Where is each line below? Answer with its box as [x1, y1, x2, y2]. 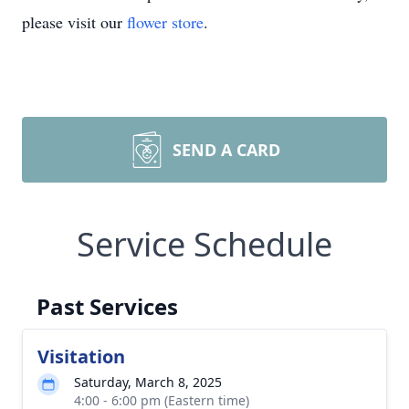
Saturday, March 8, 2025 [74, 373, 222, 391]
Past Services [37, 291, 178, 321]
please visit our [22, 11, 127, 33]
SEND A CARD [173, 139, 280, 161]
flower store [127, 11, 204, 33]
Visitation [37, 344, 125, 369]
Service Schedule [77, 222, 332, 267]
